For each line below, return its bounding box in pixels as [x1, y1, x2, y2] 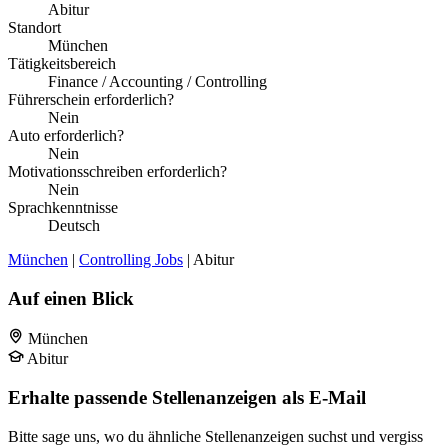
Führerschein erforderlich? [8, 90, 174, 108]
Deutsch [48, 216, 100, 234]
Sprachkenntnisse [8, 198, 118, 216]
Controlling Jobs [79, 250, 183, 268]
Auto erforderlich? [8, 126, 124, 144]
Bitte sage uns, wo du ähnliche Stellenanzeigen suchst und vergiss [8, 427, 423, 445]
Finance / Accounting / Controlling [48, 72, 267, 90]
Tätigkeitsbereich [8, 54, 116, 72]
